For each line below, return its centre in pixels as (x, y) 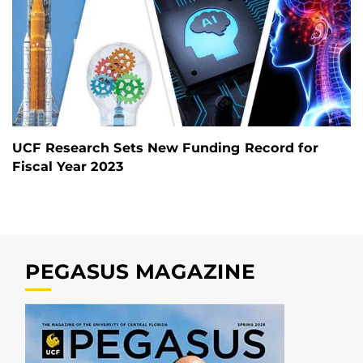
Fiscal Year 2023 (68, 166)
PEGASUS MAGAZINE (140, 271)
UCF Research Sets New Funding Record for (165, 147)
